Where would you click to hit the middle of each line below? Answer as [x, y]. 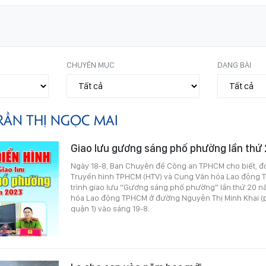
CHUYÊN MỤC [91, 64]
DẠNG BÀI [234, 64]
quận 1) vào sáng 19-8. [110, 208]
